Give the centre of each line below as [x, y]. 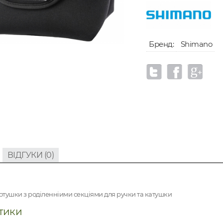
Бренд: [161, 44]
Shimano [195, 44]
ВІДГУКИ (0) [30, 155]
